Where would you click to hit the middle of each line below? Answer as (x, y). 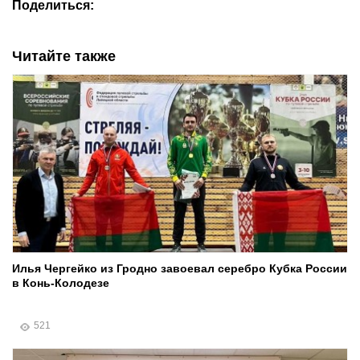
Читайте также (64, 57)
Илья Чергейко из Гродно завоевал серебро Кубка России (180, 269)
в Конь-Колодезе (61, 283)
